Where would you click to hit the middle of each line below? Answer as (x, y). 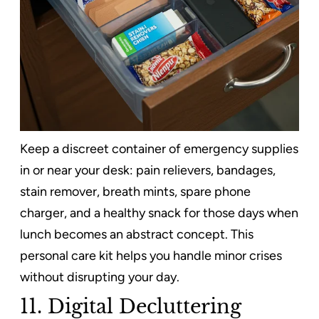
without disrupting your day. (100, 277)
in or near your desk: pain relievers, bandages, (148, 170)
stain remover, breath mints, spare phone (135, 191)
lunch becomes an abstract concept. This (137, 234)
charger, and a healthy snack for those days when (159, 213)
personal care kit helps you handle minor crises (151, 255)
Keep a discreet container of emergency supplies (159, 148)
